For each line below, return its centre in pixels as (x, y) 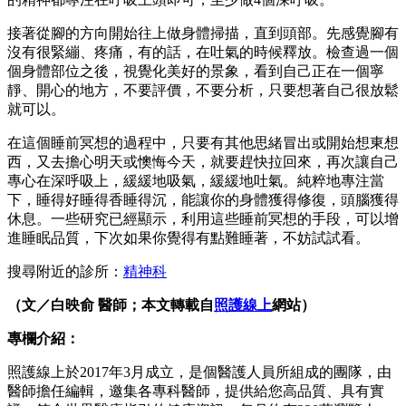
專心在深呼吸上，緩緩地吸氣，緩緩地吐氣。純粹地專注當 (196, 180)
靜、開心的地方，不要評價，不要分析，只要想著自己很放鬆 (203, 90)
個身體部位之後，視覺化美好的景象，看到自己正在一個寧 (196, 71)
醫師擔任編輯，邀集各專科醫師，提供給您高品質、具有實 (196, 391)
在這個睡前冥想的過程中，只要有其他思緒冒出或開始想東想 (203, 142)
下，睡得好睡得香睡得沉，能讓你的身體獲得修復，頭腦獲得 (203, 199)
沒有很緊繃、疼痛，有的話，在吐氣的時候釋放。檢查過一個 (203, 52)
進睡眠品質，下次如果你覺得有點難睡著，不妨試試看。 (188, 237)
